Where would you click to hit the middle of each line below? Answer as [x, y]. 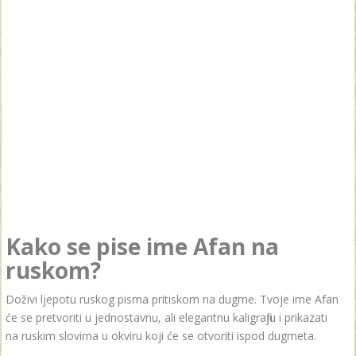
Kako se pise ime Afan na [142, 246]
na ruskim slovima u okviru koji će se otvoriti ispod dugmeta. [161, 335]
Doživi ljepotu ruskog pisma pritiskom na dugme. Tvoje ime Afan [172, 299]
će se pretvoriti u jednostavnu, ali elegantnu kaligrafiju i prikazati [166, 317]
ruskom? [53, 270]
